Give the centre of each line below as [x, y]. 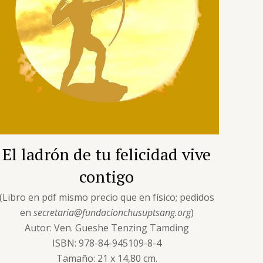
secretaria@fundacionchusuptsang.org [112, 212]
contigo [107, 176]
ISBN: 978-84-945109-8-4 [107, 243]
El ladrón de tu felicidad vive [107, 154]
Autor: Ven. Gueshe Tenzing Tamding [107, 227]
